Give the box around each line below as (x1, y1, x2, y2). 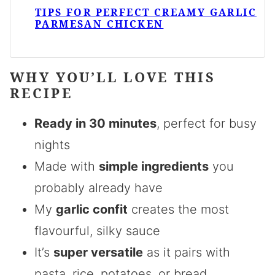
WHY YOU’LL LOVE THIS (10, 68, 215, 86)
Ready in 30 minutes (34, 116, 157, 131)
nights (34, 137, 70, 152)
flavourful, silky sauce (34, 223, 160, 238)
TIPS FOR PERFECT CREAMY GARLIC (35, 5, 257, 19)
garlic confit (56, 202, 128, 217)
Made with (34, 159, 99, 174)
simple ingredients (99, 159, 209, 174)
